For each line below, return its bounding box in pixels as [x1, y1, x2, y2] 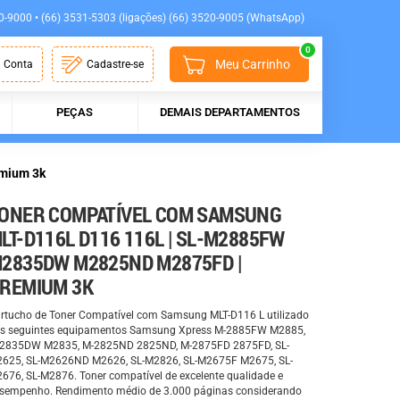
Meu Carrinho [215, 57, 290, 72]
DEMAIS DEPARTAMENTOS [160, 105, 300, 120]
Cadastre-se [87, 58, 145, 71]
